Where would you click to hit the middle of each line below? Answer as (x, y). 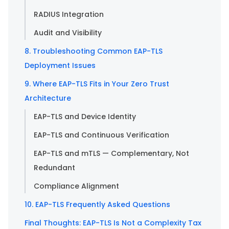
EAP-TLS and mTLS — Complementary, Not (111, 153)
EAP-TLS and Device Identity (85, 116)
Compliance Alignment (76, 186)
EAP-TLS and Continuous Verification (101, 135)
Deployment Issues (60, 65)
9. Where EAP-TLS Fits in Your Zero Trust (97, 84)
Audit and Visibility (68, 32)
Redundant (54, 167)
